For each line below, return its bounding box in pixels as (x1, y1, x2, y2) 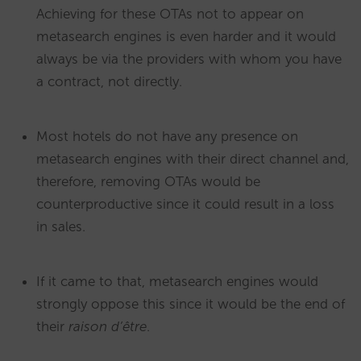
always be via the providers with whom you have (36, 51, 342, 68)
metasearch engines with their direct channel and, (36, 151, 349, 168)
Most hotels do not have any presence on (36, 128, 298, 145)
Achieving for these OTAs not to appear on (36, 6, 304, 23)
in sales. (36, 218, 85, 235)
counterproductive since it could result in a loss (36, 196, 334, 213)
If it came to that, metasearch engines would (36, 273, 318, 290)
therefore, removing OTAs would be (36, 173, 260, 190)
